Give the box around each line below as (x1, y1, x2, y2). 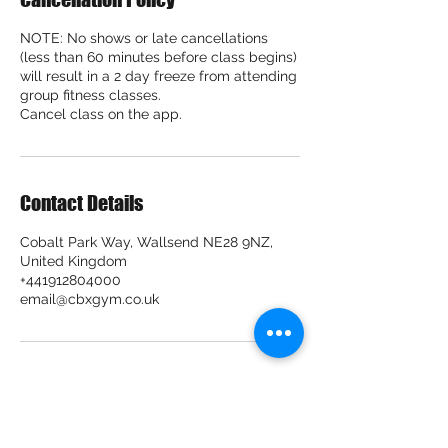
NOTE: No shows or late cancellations (20, 30, 268, 46)
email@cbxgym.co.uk (20, 291, 159, 307)
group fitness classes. (20, 87, 161, 103)
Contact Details (20, 191, 143, 215)
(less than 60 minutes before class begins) (20, 49, 297, 65)
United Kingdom (20, 253, 127, 269)
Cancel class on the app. (20, 106, 182, 122)
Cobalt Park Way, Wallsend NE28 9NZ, (20, 234, 273, 250)
